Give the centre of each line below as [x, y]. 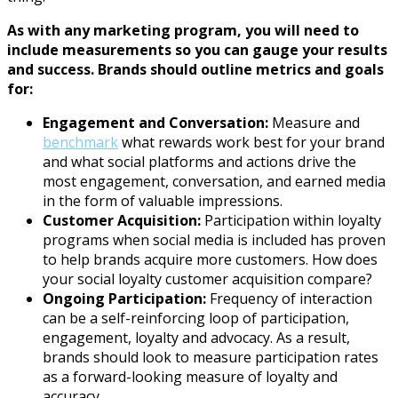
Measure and [314, 122]
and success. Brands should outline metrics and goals [195, 69]
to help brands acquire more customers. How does [210, 259]
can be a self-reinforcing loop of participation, [196, 318]
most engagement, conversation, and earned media [214, 181]
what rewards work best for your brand [251, 142]
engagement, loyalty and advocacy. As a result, [196, 337]
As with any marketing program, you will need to [183, 30]
